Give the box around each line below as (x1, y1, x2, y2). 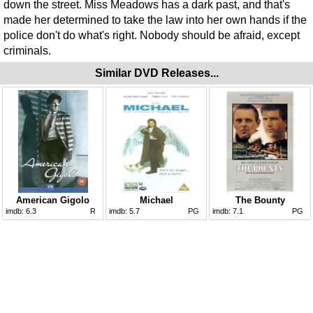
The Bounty (235, 194, 285, 205)
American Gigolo (16, 194, 89, 205)
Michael (139, 194, 173, 205)
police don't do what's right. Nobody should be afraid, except (3, 29, 300, 41)
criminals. (3, 44, 51, 57)
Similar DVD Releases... (94, 66, 219, 79)
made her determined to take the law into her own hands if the (3, 13, 307, 26)
